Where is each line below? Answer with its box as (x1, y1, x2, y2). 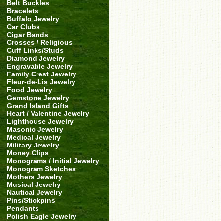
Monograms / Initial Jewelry (7, 157, 99, 165)
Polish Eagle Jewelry (7, 212, 76, 220)
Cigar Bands (7, 31, 48, 38)
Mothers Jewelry (7, 173, 62, 181)
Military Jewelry (7, 141, 59, 149)
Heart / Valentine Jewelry (7, 110, 89, 117)
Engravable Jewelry (7, 62, 73, 70)
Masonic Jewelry (7, 125, 63, 133)
